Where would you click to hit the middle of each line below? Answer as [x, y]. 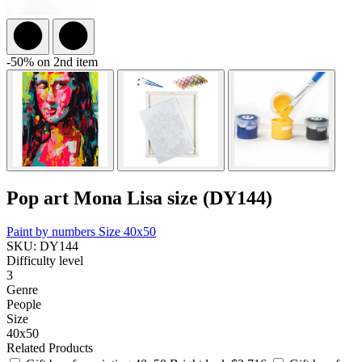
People [24, 305]
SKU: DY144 [42, 246]
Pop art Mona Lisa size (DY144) [139, 198]
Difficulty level [45, 261]
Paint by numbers [53, 232]
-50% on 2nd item [52, 61]
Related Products [50, 348]
